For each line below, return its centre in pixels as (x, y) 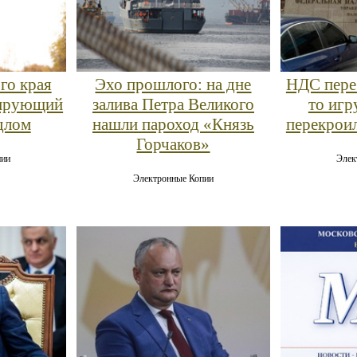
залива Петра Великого (173, 104)
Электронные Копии (173, 178)
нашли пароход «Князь (173, 124)
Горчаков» (173, 144)
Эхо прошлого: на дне (173, 84)
